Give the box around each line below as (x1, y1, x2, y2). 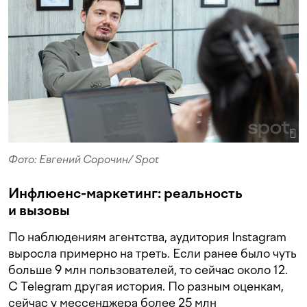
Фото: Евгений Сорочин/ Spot (8, 153, 159, 167)
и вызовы (8, 202, 70, 219)
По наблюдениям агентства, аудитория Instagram (8, 230, 286, 245)
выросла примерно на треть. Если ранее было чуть (8, 246, 297, 261)
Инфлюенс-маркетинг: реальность (8, 185, 243, 202)
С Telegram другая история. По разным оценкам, (8, 279, 284, 294)
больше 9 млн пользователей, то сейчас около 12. (8, 262, 288, 278)
